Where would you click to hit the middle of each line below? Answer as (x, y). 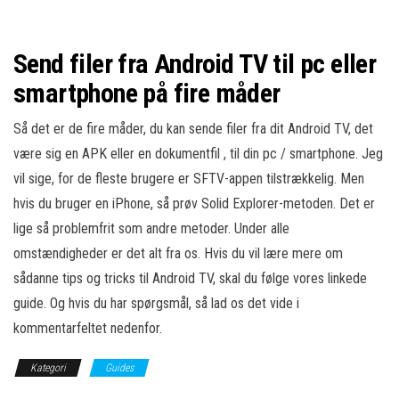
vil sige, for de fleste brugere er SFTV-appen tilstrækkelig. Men (189, 179)
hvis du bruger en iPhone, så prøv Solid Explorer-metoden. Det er (194, 204)
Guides (119, 368)
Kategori (48, 368)
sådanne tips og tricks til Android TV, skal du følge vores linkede (190, 278)
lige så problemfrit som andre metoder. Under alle (151, 228)
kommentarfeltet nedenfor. (88, 328)
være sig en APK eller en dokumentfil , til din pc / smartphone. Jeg (198, 154)
